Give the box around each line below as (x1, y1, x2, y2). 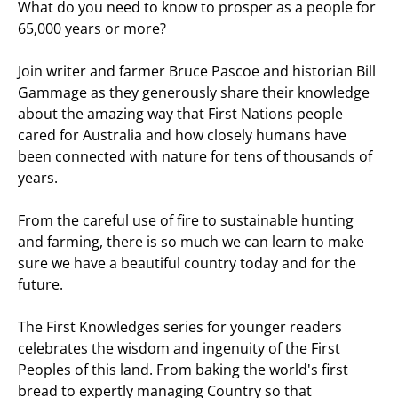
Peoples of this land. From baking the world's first (18, 360, 348, 380)
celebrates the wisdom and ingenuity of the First (18, 338, 340, 359)
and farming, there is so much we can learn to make (18, 232, 364, 252)
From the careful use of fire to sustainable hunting (18, 211, 354, 231)
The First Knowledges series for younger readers (18, 317, 342, 338)
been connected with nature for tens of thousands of (18, 147, 372, 167)
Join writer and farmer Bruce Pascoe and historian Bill (18, 61, 376, 82)
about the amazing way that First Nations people (18, 104, 343, 124)
